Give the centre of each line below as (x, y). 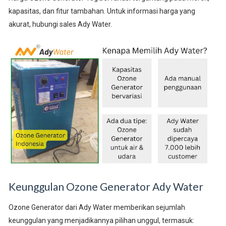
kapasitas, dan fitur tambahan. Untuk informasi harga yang (102, 11)
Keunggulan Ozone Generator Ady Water (106, 187)
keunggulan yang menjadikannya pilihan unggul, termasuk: (101, 221)
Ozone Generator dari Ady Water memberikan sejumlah (97, 208)
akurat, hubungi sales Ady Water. (60, 24)
